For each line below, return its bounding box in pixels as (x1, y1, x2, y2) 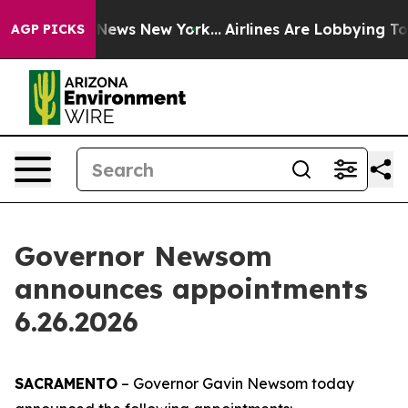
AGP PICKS (11, 21, 85, 37)
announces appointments (15, 271, 368, 306)
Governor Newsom (15, 239, 272, 273)
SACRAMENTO (15, 374, 117, 393)
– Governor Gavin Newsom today (117, 374, 354, 393)
